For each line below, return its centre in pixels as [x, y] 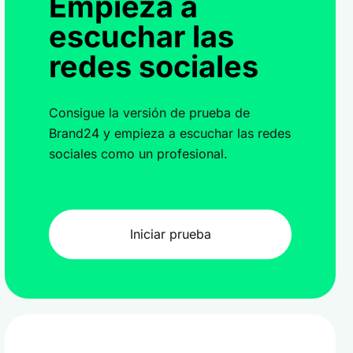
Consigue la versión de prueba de [149, 113]
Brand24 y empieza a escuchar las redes [170, 133]
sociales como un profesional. [138, 154]
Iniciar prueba [170, 234]
